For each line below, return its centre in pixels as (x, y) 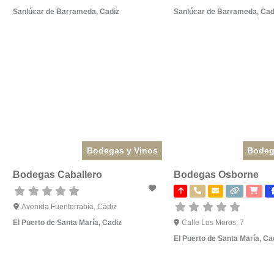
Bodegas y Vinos (122, 151)
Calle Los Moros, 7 (213, 223)
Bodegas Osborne (216, 175)
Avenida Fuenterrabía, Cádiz (69, 207)
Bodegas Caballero (57, 175)
